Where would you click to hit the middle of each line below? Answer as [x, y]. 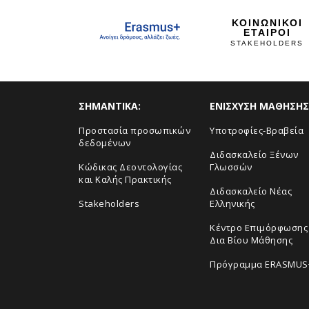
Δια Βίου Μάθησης [251, 240]
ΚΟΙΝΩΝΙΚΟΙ [267, 23]
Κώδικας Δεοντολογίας [130, 167]
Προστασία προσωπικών [134, 130]
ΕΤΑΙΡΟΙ [267, 32]
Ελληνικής [232, 203]
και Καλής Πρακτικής [125, 179]
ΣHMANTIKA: [110, 106]
